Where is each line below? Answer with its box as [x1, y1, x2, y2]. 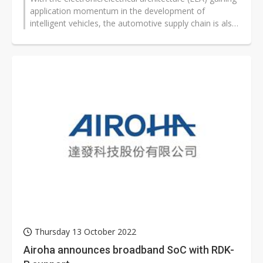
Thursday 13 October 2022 [35, 226, 136, 238]
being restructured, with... [30, 30, 125, 42]
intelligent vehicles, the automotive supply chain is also [30, 18, 237, 29]
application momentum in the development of [30, 5, 205, 17]
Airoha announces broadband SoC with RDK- [23, 244, 234, 257]
